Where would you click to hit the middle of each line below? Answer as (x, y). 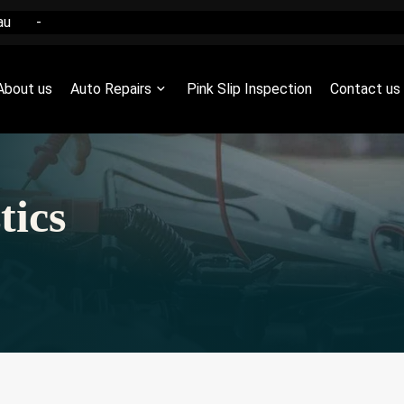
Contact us (365, 89)
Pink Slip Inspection (249, 89)
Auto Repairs (111, 89)
